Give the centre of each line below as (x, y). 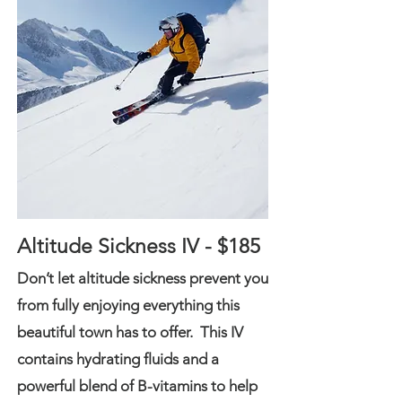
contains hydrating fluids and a (118, 359)
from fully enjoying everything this (128, 305)
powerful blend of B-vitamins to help (137, 386)
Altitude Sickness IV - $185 (139, 246)
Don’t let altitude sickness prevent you (143, 278)
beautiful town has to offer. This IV (130, 332)
